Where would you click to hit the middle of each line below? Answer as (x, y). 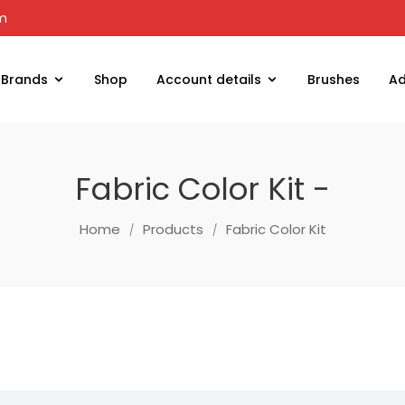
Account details (209, 80)
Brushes (334, 80)
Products (173, 229)
